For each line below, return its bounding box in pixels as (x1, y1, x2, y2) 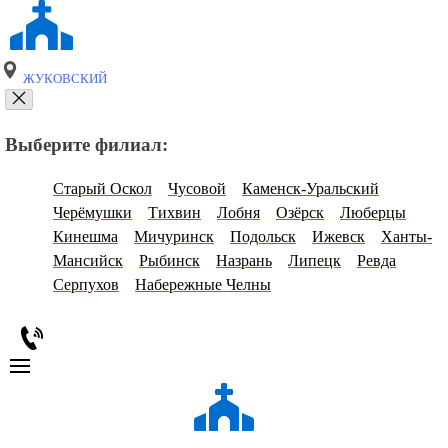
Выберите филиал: (5, 133, 168, 155)
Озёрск (276, 204, 324, 222)
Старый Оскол (53, 180, 152, 198)
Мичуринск (134, 228, 214, 246)
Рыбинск (139, 252, 200, 270)
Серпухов (53, 276, 119, 294)
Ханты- (381, 228, 432, 246)
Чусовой (168, 180, 226, 198)
